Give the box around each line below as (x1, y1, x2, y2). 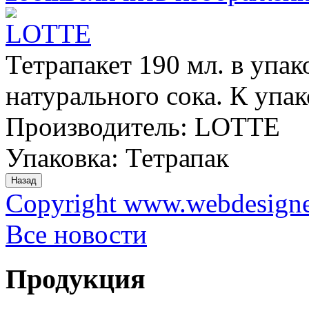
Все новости (6, 219, 147, 249)
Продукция (6, 263, 146, 295)
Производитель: (6, 111, 195, 141)
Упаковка (6, 142, 111, 172)
